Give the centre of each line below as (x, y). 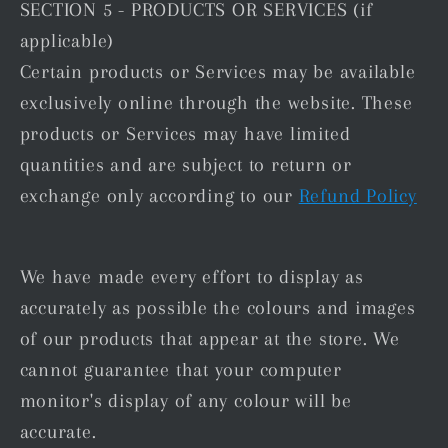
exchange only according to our (159, 195)
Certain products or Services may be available (217, 71)
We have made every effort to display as (191, 277)
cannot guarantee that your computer (180, 370)
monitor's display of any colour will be (185, 401)
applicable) (67, 40)
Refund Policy (357, 195)
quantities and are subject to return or (185, 164)
